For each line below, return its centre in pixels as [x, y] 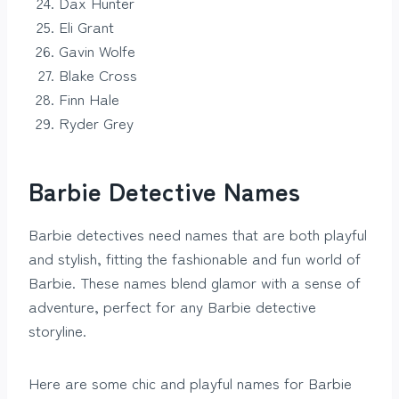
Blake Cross [98, 75]
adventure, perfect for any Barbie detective [172, 306]
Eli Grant [86, 27]
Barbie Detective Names [164, 191]
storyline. [57, 330]
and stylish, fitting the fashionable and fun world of [195, 258]
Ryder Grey [96, 123]
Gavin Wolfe [97, 51]
